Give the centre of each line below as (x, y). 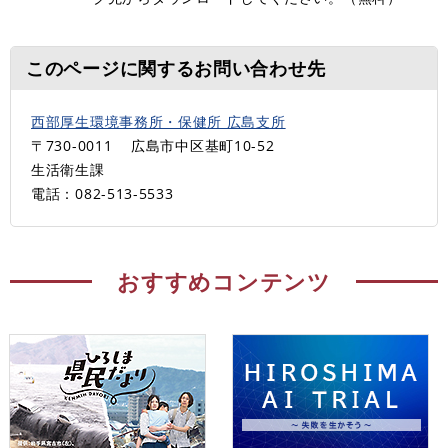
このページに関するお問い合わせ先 (176, 67)
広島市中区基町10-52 (203, 145)
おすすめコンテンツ (224, 280)
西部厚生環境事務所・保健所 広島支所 (158, 121)
